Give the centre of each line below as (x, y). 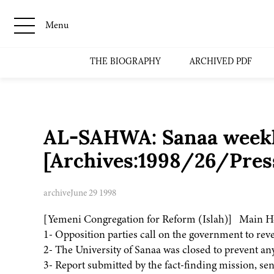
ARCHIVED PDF (221, 62)
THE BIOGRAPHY (126, 62)
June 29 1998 (93, 193)
